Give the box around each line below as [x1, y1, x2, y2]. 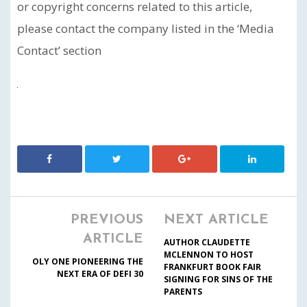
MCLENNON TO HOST [164, 249, 254, 261]
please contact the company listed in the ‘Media [17, 21, 274, 37]
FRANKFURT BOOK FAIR [164, 261, 261, 273]
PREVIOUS [71, 213, 143, 228]
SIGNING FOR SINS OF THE [164, 273, 273, 286]
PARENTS [164, 286, 202, 298]
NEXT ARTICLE [164, 213, 269, 228]
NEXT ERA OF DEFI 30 [57, 268, 143, 280]
